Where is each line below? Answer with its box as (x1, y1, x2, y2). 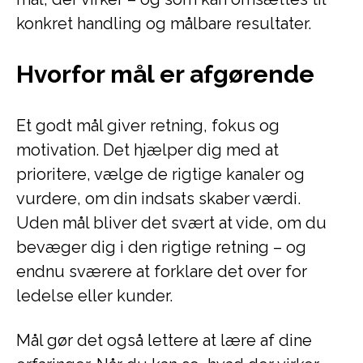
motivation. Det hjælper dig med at (16, 140, 279, 160)
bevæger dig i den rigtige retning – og (16, 237, 306, 257)
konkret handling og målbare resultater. (16, 14, 311, 33)
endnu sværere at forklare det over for (16, 262, 307, 281)
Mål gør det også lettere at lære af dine (16, 331, 312, 350)
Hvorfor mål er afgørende (16, 60, 314, 88)
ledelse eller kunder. (16, 286, 173, 305)
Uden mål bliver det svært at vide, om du (16, 213, 327, 233)
